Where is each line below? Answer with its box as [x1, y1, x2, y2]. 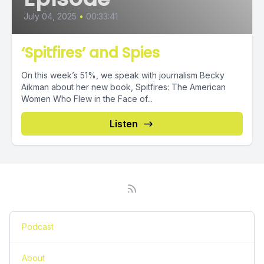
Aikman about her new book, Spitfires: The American [21, 82, 226, 92]
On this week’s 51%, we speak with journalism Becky [21, 70, 225, 80]
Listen [110, 118, 138, 130]
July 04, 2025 [24, 11, 77, 21]
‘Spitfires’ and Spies [21, 43, 160, 62]
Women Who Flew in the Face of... [21, 94, 153, 104]
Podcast [22, 222, 54, 232]
